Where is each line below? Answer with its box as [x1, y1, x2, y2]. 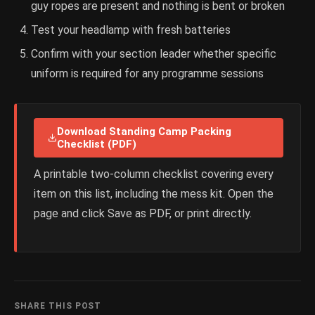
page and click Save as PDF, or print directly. [34, 207, 252, 221]
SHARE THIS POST [14, 301, 102, 311]
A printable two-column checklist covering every [34, 167, 274, 181]
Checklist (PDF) [57, 138, 137, 151]
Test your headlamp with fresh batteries [31, 23, 231, 37]
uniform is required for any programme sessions [31, 67, 264, 81]
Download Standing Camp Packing [57, 125, 232, 139]
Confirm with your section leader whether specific [31, 47, 276, 61]
